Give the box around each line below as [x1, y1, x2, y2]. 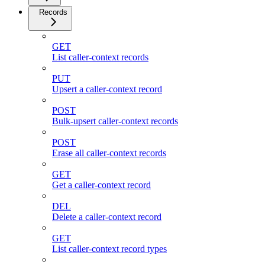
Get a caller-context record [52, 179, 151, 190]
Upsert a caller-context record [52, 83, 162, 94]
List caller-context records [52, 51, 148, 62]
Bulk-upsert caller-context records [52, 115, 178, 126]
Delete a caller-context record [52, 211, 161, 222]
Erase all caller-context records [52, 147, 166, 158]
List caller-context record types [52, 243, 167, 254]
